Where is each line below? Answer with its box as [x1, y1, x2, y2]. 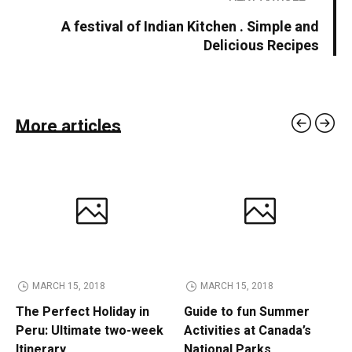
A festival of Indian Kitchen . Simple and [61, 16, 319, 38]
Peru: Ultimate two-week [16, 321, 163, 341]
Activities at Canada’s [184, 321, 311, 341]
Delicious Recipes [203, 35, 319, 57]
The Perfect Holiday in [16, 302, 149, 322]
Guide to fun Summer [184, 302, 310, 322]
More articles [16, 114, 121, 140]
